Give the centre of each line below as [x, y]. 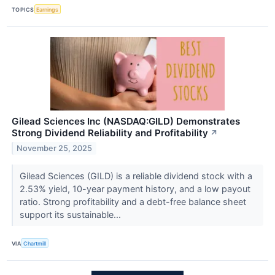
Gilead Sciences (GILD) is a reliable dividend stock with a [136, 176]
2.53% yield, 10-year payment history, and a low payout [135, 189]
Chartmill [35, 243]
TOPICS [23, 9]
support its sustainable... [71, 215]
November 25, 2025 [55, 148]
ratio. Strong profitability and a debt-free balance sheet [133, 202]
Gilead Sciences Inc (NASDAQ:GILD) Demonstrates [126, 122]
